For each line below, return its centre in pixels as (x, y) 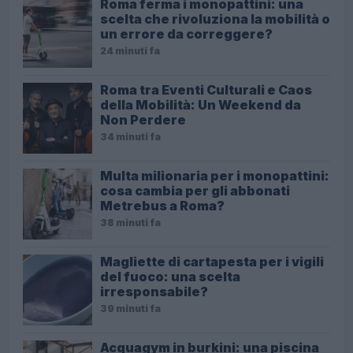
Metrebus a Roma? (162, 206)
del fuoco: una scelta (170, 277)
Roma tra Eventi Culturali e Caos (206, 90)
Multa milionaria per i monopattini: (215, 176)
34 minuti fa (130, 137)
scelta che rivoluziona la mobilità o (215, 19)
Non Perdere (143, 120)
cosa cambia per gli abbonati (195, 191)
